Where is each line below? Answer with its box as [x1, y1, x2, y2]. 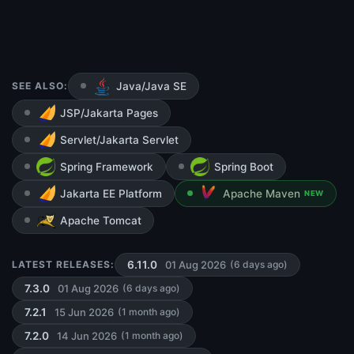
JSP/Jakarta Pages [60, 107, 158, 120]
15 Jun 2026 [55, 305, 114, 318]
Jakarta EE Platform [60, 187, 162, 201]
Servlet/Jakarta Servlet [60, 134, 179, 147]
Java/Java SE [116, 80, 186, 93]
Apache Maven [223, 187, 300, 201]
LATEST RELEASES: [12, 258, 115, 271]
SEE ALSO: [12, 80, 68, 92]
